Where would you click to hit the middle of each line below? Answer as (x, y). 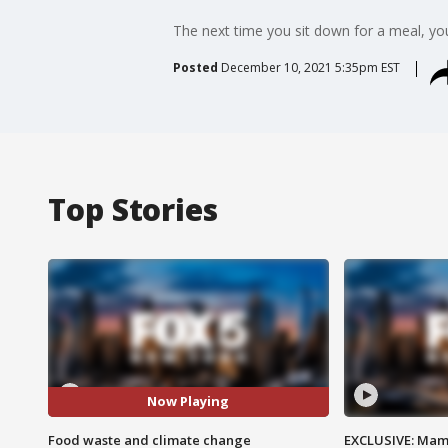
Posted (195, 67)
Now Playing (188, 401)
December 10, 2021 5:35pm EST (310, 67)
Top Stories (133, 209)
